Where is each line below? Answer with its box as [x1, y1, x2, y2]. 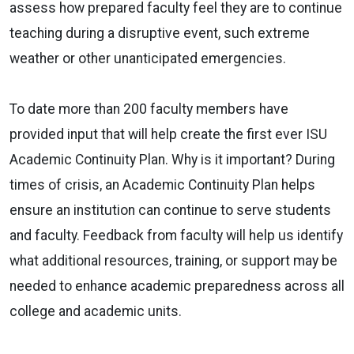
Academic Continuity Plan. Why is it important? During [9, 151, 335, 168]
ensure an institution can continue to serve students [9, 201, 331, 218]
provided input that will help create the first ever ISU [9, 126, 327, 142]
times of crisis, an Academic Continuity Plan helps [9, 176, 315, 193]
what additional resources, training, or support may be [9, 252, 337, 269]
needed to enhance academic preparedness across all [9, 277, 345, 294]
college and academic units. [9, 303, 185, 319]
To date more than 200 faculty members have [9, 100, 288, 117]
